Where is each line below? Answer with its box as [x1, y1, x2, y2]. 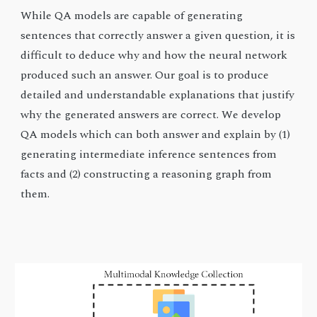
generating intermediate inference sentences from [21, 145, 277, 163]
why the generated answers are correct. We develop [21, 105, 282, 123]
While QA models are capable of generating [21, 6, 243, 24]
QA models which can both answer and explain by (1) [21, 125, 291, 143]
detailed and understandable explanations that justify [21, 86, 295, 103]
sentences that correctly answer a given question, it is [21, 26, 296, 44]
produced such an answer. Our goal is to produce [21, 66, 270, 83]
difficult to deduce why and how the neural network [21, 46, 288, 64]
